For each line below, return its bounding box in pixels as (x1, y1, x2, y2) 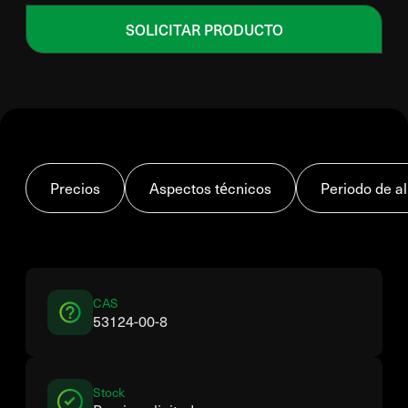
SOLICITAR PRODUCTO (125, 18, 283, 39)
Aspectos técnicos (149, 178, 271, 198)
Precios (50, 178, 100, 198)
